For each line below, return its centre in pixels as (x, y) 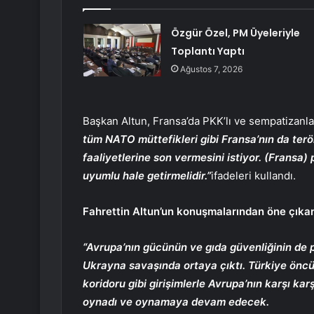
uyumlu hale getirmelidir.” (147, 176)
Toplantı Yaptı (207, 52)
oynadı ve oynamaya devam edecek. (176, 302)
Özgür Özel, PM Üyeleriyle (235, 33)
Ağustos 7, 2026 (211, 69)
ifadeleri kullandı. (253, 176)
